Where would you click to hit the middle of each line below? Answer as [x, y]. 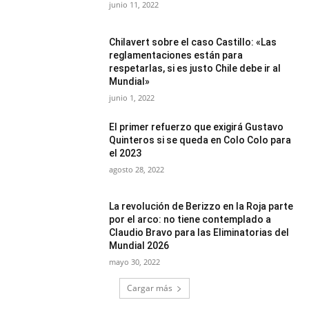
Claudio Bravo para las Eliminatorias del [199, 233]
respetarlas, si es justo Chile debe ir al [195, 68]
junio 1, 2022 [132, 97]
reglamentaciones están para [176, 55]
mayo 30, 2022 [135, 262]
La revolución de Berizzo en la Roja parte [201, 207]
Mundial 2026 [139, 246]
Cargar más [150, 288]
